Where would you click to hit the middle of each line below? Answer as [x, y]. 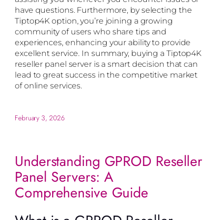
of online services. [49, 86]
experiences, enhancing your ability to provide [103, 42]
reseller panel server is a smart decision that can [106, 64]
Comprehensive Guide [82, 192]
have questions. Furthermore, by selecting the [103, 10]
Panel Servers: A [64, 177]
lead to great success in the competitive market [106, 75]
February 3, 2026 [40, 118]
